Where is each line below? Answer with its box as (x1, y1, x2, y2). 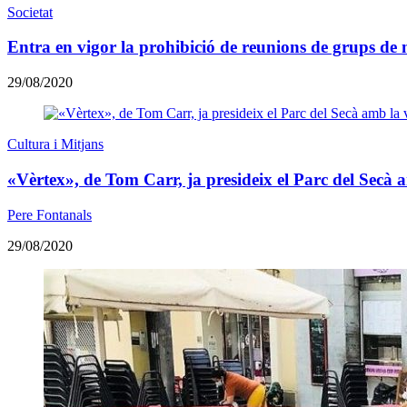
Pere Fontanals (7, 206, 92, 223)
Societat (7, 4, 53, 20)
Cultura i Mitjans (7, 136, 104, 153)
